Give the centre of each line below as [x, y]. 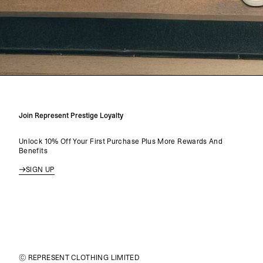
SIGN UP [40, 169]
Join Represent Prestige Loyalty [71, 115]
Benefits [33, 151]
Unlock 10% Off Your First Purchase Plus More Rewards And [121, 141]
